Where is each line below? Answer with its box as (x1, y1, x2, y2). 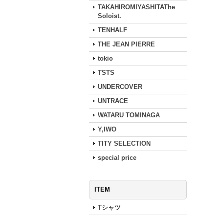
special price (98, 154, 136, 161)
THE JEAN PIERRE (98, 41, 155, 48)
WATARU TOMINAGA (98, 111, 160, 119)
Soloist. (98, 12, 121, 20)
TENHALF (98, 26, 127, 34)
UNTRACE (98, 97, 128, 105)
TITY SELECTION (98, 140, 151, 147)
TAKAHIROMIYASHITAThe (98, 3, 175, 11)
